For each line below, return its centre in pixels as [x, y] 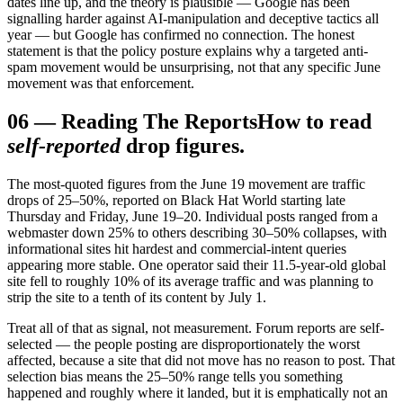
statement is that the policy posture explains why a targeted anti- [188, 50]
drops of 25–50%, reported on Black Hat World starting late [176, 200]
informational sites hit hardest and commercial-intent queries [177, 248]
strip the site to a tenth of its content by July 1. [137, 297]
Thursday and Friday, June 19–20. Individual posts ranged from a [193, 216]
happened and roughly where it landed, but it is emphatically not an [197, 392]
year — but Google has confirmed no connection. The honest [181, 34]
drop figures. [185, 145]
